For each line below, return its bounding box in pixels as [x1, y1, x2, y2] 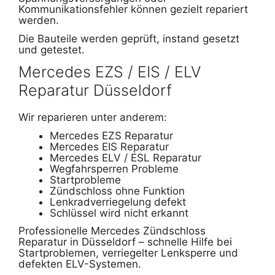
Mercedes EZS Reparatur [50, 129, 173, 142]
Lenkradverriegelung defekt [50, 195, 186, 208]
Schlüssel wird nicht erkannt [50, 206, 188, 219]
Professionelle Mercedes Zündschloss [18, 225, 206, 238]
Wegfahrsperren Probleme [50, 162, 179, 175]
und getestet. [18, 43, 85, 56]
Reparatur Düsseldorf [18, 80, 172, 99]
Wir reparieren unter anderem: [18, 110, 167, 123]
